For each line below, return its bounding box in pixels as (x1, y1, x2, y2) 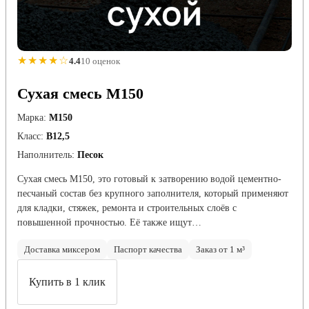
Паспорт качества (114, 244, 182, 255)
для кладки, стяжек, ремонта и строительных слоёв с (17, 203, 237, 214)
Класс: (17, 131, 43, 142)
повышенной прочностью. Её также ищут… (17, 217, 201, 228)
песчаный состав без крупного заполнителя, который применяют (17, 188, 288, 199)
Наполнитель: (17, 150, 74, 161)
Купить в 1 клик (29, 276, 106, 288)
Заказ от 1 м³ (196, 244, 245, 255)
